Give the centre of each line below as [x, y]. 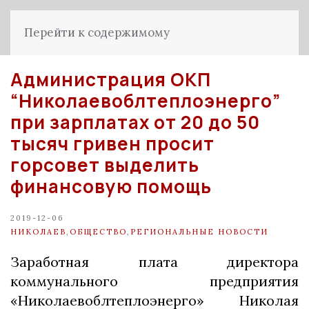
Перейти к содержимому [97, 32]
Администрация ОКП [111, 79]
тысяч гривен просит [112, 143]
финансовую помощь [111, 186]
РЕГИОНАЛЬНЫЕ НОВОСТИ [199, 231]
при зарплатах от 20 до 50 [135, 122]
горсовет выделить [105, 165]
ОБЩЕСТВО [98, 231]
